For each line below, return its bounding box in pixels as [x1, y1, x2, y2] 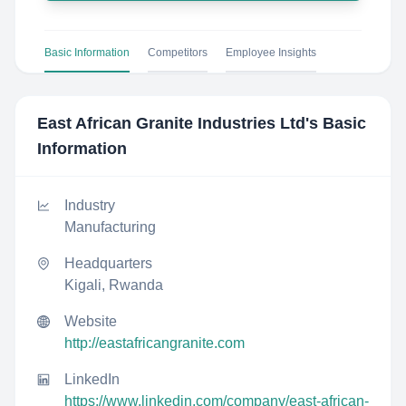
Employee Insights [226, 46, 316, 59]
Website [64, 314, 117, 329]
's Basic [305, 114, 366, 132]
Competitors [148, 46, 208, 59]
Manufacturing [64, 219, 156, 235]
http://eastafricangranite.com [64, 335, 245, 351]
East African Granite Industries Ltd [37, 114, 305, 132]
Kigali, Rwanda [64, 277, 163, 293]
